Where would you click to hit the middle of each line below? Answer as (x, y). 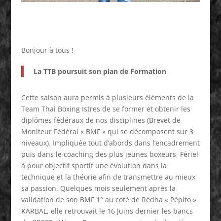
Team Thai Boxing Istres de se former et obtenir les (106, 109)
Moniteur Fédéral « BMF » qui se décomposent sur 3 (107, 131)
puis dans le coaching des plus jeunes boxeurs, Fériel (110, 154)
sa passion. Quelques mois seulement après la (98, 188)
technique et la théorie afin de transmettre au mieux (108, 177)
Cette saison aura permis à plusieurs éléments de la (107, 97)
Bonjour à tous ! (47, 50)
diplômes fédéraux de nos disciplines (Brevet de (101, 120)
